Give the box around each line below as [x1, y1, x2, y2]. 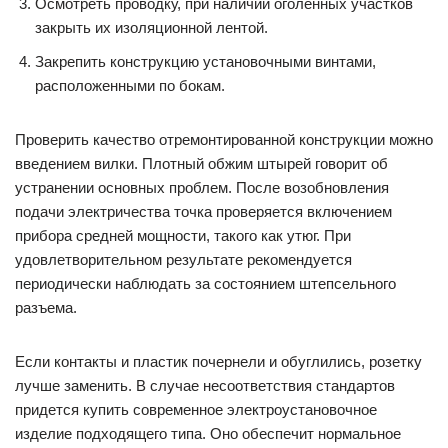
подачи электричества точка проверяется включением [15, 203, 392, 220]
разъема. [15, 299, 77, 316]
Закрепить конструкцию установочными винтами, [35, 53, 376, 70]
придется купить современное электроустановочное [15, 401, 377, 418]
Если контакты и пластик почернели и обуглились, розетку [15, 353, 422, 370]
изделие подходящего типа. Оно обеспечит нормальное [15, 425, 401, 442]
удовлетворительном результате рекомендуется [15, 251, 352, 268]
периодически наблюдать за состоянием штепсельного [15, 275, 396, 292]
